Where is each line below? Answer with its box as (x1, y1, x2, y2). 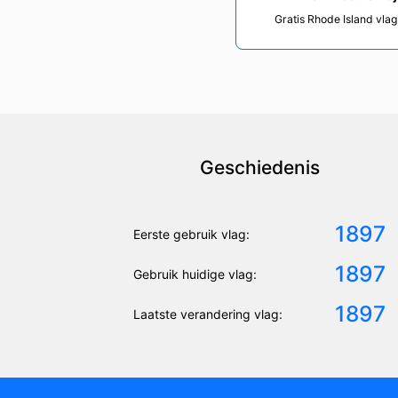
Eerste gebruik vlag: (133, 226, 250, 242)
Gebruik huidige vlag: (133, 266, 257, 282)
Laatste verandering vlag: (133, 306, 283, 322)
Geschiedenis (199, 155, 320, 179)
